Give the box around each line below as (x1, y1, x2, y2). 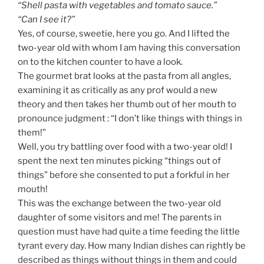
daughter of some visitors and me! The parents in (18, 212, 222, 223)
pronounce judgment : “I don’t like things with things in (18, 113, 242, 124)
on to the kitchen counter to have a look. (18, 57, 183, 68)
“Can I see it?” (18, 14, 75, 25)
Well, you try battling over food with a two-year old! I (18, 141, 232, 153)
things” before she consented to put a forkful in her (18, 170, 230, 181)
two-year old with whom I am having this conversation (18, 42, 240, 54)
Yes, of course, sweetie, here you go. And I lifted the (18, 28, 230, 39)
